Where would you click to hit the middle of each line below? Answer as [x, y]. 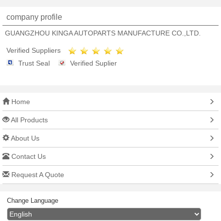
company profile [34, 17]
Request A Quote [37, 175]
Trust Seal [34, 63]
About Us [24, 138]
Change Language [32, 201]
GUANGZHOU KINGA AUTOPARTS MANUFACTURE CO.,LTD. [103, 33]
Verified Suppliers [34, 50]
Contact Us [28, 157]
